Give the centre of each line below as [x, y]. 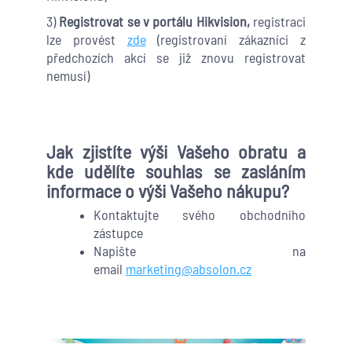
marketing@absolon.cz [188, 269]
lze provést [86, 40]
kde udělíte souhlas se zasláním [176, 171]
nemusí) [68, 76]
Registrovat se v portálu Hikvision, [156, 22]
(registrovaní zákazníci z [225, 40]
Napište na [199, 251]
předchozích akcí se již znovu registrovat [176, 58]
